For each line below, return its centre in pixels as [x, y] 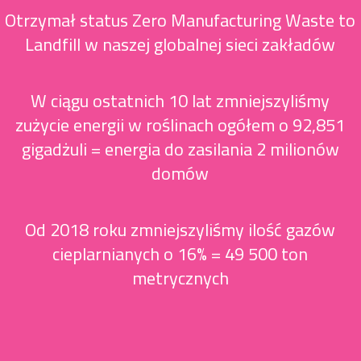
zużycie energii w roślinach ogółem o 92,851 [180, 125]
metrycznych [180, 278]
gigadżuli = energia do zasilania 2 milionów [180, 149]
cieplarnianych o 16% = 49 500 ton [180, 254]
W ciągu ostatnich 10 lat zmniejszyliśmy [180, 101]
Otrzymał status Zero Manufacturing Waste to [180, 20]
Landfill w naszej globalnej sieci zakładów [180, 44]
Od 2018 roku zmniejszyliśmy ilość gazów [180, 230]
